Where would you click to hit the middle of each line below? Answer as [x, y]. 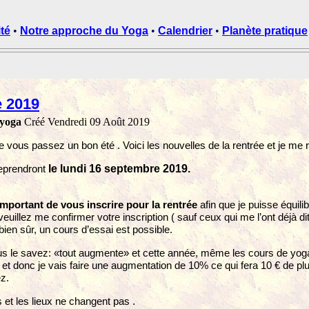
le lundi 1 [72, 169]
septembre [132, 169]
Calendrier [185, 31]
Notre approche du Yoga [84, 31]
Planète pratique [265, 31]
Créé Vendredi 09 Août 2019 [86, 122]
